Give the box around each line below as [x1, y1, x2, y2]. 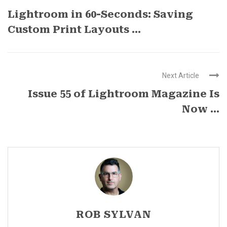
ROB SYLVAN [75, 208, 152, 220]
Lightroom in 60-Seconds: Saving [8, 8, 193, 20]
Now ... [182, 102, 219, 115]
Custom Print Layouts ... [8, 23, 141, 35]
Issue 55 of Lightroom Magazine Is [28, 87, 219, 100]
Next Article [162, 71, 199, 80]
